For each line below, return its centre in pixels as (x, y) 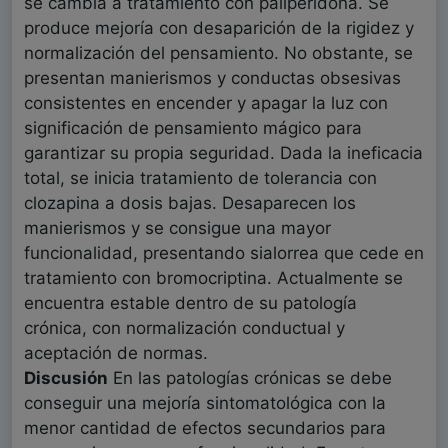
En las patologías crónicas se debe (250, 378)
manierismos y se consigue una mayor (177, 228)
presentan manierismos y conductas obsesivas (212, 78)
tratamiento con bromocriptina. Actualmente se (213, 278)
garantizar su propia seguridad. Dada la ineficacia (223, 153)
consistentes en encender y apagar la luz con (206, 103)
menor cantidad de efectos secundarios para (205, 428)
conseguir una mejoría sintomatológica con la (205, 403)
